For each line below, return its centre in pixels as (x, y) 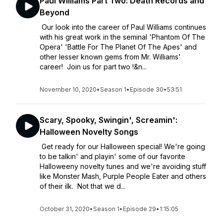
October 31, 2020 (65, 209)
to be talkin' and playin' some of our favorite (112, 156)
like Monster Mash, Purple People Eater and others (123, 176)
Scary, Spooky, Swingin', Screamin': (109, 120)
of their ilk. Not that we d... (83, 186)
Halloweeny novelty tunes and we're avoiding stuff (123, 166)
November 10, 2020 (68, 89)
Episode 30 (147, 89)
